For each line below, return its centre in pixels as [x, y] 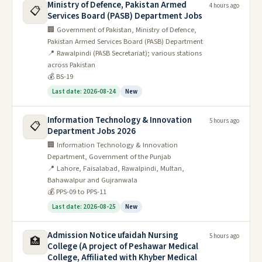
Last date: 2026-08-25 [84, 207]
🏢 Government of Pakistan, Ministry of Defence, [122, 30]
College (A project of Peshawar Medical [123, 247]
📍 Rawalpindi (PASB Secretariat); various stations [125, 53]
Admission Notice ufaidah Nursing [113, 235]
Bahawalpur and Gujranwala [92, 180]
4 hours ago [224, 6]
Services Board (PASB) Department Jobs [125, 16]
